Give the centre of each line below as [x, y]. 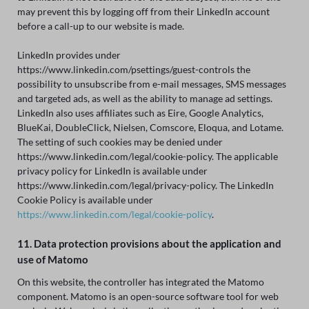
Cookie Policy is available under [85, 199]
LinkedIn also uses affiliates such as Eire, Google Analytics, [140, 112]
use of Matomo [52, 259]
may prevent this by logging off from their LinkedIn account [143, 11]
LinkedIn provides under [69, 54]
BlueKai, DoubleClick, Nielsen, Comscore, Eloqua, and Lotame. [150, 127]
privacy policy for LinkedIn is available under [112, 170]
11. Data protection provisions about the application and [149, 243]
